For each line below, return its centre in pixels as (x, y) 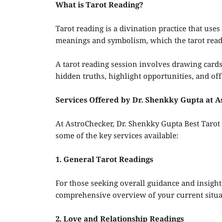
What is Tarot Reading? (99, 5)
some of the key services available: (117, 136)
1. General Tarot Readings (104, 160)
